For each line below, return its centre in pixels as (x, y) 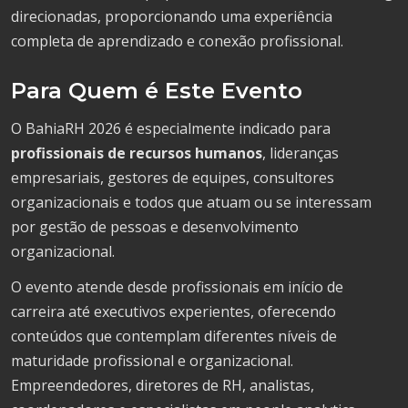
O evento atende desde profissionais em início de (177, 286)
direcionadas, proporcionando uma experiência (172, 16)
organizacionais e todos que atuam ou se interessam (191, 202)
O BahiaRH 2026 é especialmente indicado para (171, 128)
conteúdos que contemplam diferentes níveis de (174, 336)
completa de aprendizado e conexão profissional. (177, 41)
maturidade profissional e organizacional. (152, 360)
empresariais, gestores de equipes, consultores (173, 177)
